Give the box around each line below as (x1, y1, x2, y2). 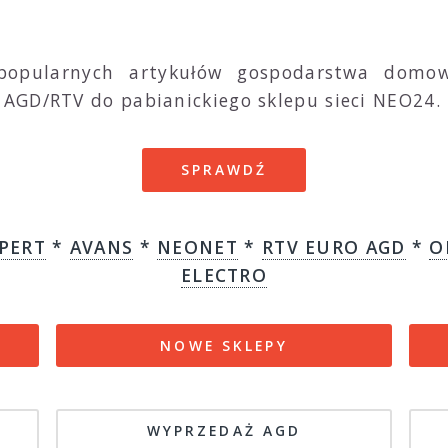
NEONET (157, 235, 238, 260)
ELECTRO (180, 263, 268, 288)
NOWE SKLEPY (160, 335, 288, 355)
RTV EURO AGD (261, 235, 406, 260)
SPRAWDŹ (180, 160, 268, 180)
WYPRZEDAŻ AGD (146, 420, 302, 440)
